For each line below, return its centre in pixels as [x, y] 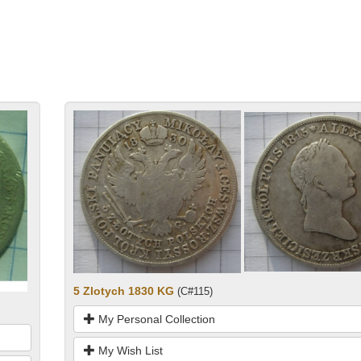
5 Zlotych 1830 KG [123, 291]
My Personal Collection [155, 320]
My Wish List [129, 351]
